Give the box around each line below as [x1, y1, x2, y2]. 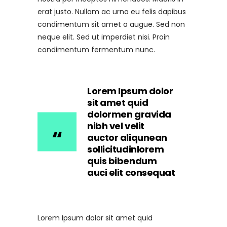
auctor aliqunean [87, 131, 167, 144]
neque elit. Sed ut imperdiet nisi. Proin [37, 31, 170, 42]
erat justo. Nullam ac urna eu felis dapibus [37, 6, 186, 17]
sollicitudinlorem [87, 142, 164, 156]
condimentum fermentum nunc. [37, 44, 155, 55]
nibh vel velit [87, 119, 144, 132]
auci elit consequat [87, 166, 175, 179]
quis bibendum [87, 154, 157, 167]
